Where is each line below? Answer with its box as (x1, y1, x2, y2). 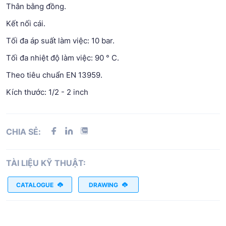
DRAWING (89, 181, 118, 189)
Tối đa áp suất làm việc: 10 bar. (6, 36, 115, 45)
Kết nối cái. (6, 19, 45, 28)
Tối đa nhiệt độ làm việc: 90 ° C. (6, 53, 119, 63)
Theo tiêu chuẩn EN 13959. (6, 70, 102, 80)
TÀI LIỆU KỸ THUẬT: (6, 158, 86, 168)
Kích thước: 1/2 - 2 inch (6, 87, 88, 97)
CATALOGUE (16, 181, 53, 189)
